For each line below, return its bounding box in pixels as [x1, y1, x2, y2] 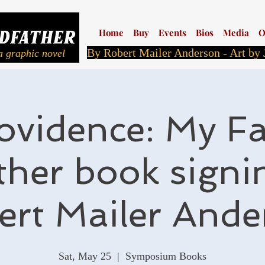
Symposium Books [125, 250, 206, 262]
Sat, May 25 [59, 250, 111, 262]
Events [159, 27, 186, 38]
